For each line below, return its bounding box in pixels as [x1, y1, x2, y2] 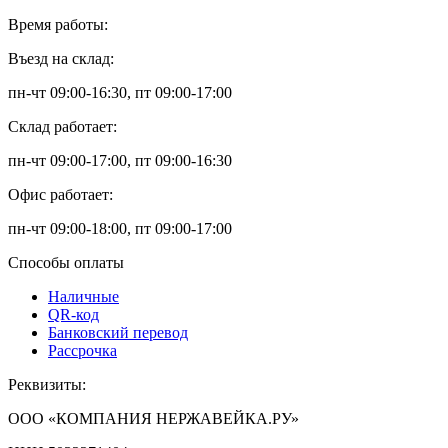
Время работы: [8, 16, 108, 34]
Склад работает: [8, 118, 117, 136]
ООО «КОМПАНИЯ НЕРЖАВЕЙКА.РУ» [8, 410, 299, 428]
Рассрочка [48, 342, 117, 360]
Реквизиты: [8, 376, 86, 394]
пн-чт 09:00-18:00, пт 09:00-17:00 [8, 220, 232, 238]
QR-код [48, 306, 99, 324]
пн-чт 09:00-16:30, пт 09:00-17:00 [8, 84, 232, 102]
